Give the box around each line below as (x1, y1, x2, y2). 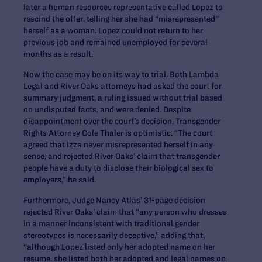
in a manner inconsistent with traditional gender (23, 218, 199, 228)
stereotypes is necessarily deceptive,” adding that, (23, 230, 205, 240)
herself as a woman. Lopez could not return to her (23, 25, 203, 35)
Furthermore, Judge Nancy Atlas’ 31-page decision (23, 195, 205, 205)
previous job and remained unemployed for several (23, 37, 208, 47)
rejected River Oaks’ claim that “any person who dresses (23, 206, 227, 216)
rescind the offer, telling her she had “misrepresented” (23, 13, 219, 23)
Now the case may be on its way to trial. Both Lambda (23, 69, 219, 79)
